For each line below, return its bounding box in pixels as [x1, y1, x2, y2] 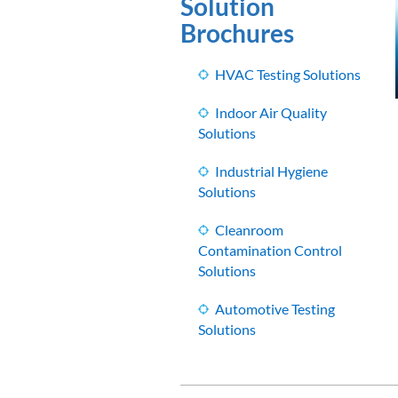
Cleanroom [215, 221, 284, 239]
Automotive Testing [215, 300, 336, 318]
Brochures [180, 18, 295, 49]
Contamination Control [198, 242, 343, 259]
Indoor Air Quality [215, 104, 328, 122]
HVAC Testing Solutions [215, 66, 362, 84]
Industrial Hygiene [215, 163, 329, 180]
